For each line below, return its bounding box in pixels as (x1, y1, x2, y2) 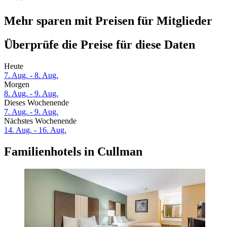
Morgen (4, 80, 29, 89)
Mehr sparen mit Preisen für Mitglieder (4, 14, 212, 28)
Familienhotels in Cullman (4, 145, 142, 159)
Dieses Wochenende (4, 98, 69, 107)
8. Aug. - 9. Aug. (4, 89, 58, 98)
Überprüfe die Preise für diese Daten (4, 38, 195, 52)
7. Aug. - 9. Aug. (4, 107, 58, 117)
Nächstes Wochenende (4, 117, 77, 126)
